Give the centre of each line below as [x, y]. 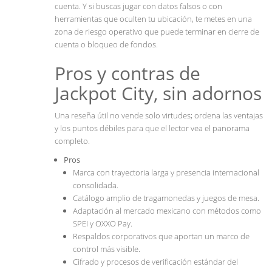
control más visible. [107, 249]
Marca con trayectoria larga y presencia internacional [166, 173]
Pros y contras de [127, 73]
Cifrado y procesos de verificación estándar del [155, 262]
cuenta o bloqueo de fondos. [106, 45]
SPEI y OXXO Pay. [103, 224]
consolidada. [96, 185]
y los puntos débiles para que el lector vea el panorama [152, 128]
